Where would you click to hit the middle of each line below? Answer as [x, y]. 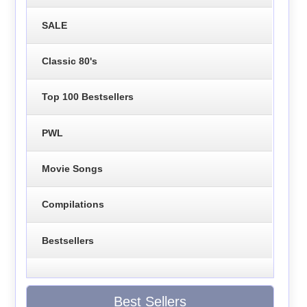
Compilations [73, 205]
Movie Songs [72, 168]
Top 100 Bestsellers [87, 97]
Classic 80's [69, 61]
